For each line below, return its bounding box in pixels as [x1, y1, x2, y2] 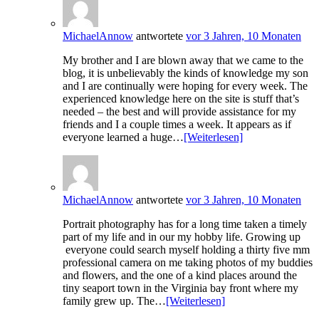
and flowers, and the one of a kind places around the [63, 269, 297, 282]
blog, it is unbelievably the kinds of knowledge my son [63, 67, 308, 80]
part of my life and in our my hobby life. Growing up [63, 231, 300, 244]
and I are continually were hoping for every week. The [63, 80, 308, 93]
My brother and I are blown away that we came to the [63, 54, 303, 67]
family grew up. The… [63, 295, 166, 308]
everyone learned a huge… [63, 131, 184, 144]
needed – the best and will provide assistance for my [63, 105, 296, 118]
